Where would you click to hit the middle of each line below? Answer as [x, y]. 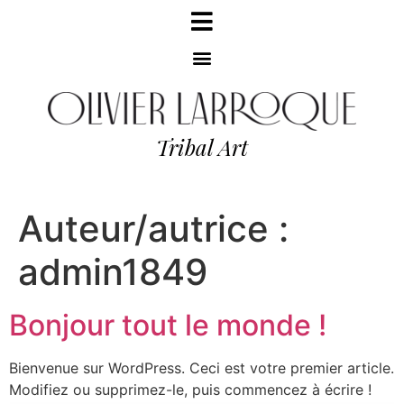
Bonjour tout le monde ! [168, 325]
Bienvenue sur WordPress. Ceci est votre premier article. [202, 367]
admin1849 [113, 271]
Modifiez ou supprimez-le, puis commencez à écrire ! [190, 389]
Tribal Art [202, 147]
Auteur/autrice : [153, 228]
